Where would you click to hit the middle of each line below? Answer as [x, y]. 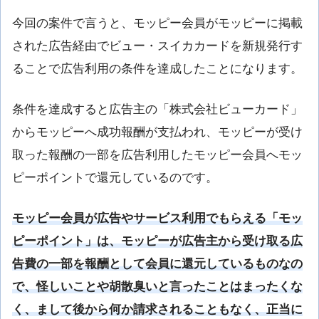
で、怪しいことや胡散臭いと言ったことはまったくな [157, 287]
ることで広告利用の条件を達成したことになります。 [157, 69]
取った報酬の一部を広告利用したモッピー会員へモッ [157, 155]
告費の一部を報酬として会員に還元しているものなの [157, 264]
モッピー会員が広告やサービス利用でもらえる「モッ [157, 219]
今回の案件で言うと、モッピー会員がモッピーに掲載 [157, 23]
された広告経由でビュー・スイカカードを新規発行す [157, 46]
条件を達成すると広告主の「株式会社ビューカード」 [157, 110]
